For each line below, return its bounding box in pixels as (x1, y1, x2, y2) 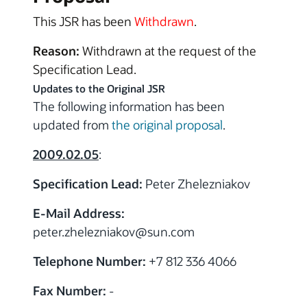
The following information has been (33, 98, 225, 115)
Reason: (33, 42, 79, 60)
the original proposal (112, 116, 223, 134)
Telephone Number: (33, 253, 146, 270)
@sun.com (135, 223, 195, 241)
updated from (33, 116, 112, 134)
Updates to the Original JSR (33, 82, 165, 96)
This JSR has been (33, 13, 134, 30)
